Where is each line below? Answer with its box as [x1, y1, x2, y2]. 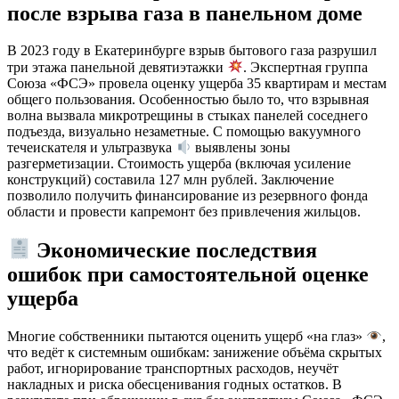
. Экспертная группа [243, 59, 369, 75]
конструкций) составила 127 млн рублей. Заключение [7, 172, 334, 188]
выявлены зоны [191, 140, 291, 156]
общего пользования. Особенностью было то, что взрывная [7, 91, 369, 107]
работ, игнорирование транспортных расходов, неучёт [7, 361, 338, 377]
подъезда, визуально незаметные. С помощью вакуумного [7, 123, 361, 139]
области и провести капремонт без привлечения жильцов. [7, 204, 361, 220]
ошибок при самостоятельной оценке [7, 262, 369, 286]
